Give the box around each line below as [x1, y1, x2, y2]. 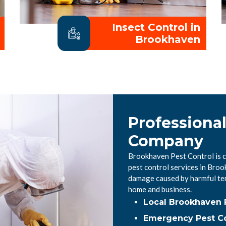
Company [128, 131, 203, 150]
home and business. [128, 184, 192, 194]
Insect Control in [112, 21, 200, 33]
